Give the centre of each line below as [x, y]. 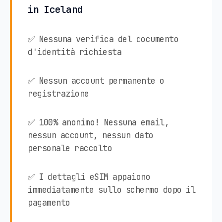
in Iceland [55, 9]
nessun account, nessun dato [91, 135]
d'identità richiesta [75, 52]
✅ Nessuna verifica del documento [103, 39]
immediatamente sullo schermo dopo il [111, 190]
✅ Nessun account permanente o [96, 81]
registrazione [58, 93]
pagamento [49, 202]
